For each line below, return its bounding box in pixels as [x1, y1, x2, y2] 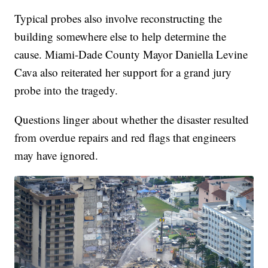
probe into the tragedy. [14, 82, 118, 98]
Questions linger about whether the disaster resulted [14, 111, 249, 127]
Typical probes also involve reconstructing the [14, 10, 223, 26]
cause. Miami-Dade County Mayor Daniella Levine [14, 46, 248, 62]
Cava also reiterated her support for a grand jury [14, 64, 232, 80]
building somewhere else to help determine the [14, 28, 227, 44]
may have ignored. [14, 147, 99, 163]
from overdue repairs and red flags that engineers [14, 129, 236, 145]
